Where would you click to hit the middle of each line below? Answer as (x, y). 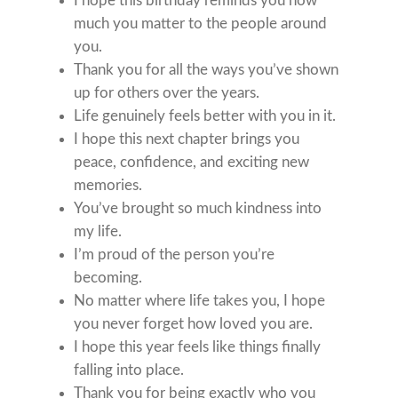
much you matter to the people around (201, 24)
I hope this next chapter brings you (187, 139)
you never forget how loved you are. (194, 324)
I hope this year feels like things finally (198, 347)
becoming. (108, 278)
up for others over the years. (167, 93)
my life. (98, 232)
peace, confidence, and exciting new (192, 163)
